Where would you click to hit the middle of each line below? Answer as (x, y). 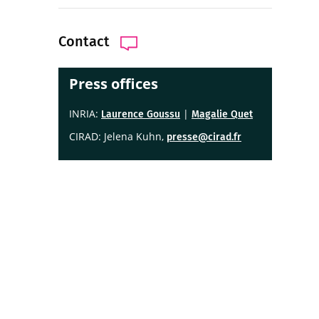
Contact (84, 41)
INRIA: (85, 114)
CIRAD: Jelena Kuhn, (118, 136)
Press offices (114, 84)
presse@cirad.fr (204, 137)
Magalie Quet (222, 114)
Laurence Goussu (141, 114)
